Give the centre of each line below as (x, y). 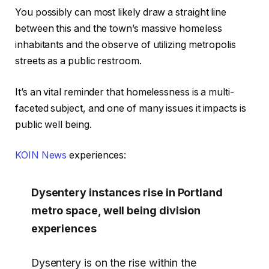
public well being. (53, 124)
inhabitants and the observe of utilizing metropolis (125, 45)
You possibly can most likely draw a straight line (121, 13)
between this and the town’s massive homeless (119, 29)
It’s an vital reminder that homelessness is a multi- (125, 92)
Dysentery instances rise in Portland (127, 192)
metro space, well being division (116, 210)
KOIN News (41, 156)
